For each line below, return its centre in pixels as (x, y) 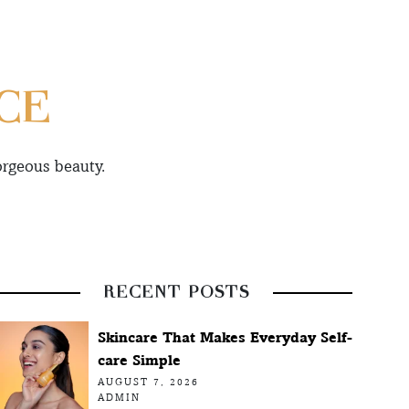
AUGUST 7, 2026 (148, 382)
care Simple (139, 360)
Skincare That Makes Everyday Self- (225, 337)
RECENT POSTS (176, 292)
